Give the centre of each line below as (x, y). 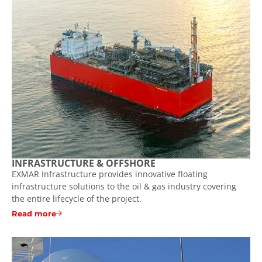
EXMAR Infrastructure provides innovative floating (110, 174)
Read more (34, 213)
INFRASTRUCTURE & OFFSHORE (84, 163)
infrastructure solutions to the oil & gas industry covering (124, 187)
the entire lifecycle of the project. (77, 199)
